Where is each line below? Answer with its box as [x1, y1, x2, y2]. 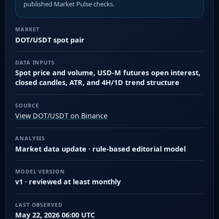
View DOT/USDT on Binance [15, 111, 108, 120]
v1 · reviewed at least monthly [15, 177, 121, 187]
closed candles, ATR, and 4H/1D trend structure [15, 78, 180, 88]
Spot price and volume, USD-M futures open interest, [15, 68, 201, 78]
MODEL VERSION [15, 167, 65, 175]
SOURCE [15, 101, 39, 109]
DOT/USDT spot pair [15, 35, 85, 44]
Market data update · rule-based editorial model [15, 144, 186, 153]
